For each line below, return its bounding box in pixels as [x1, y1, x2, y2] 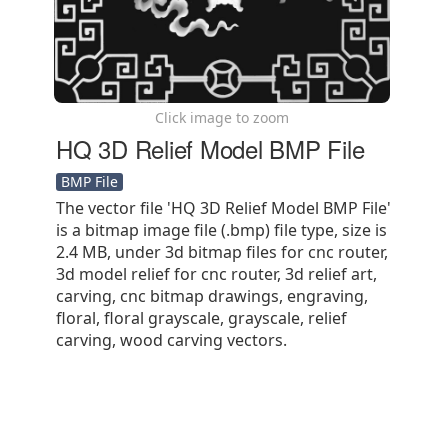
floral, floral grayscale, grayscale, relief [56, 307, 347, 329]
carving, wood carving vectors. [56, 329, 287, 351]
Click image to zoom [154, 108, 289, 127]
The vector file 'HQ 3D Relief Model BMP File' [56, 197, 391, 219]
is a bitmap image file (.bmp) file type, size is [56, 219, 387, 241]
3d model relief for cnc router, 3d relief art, [56, 263, 377, 285]
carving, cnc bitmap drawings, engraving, [56, 285, 368, 307]
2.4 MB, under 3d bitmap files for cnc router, [56, 241, 388, 263]
